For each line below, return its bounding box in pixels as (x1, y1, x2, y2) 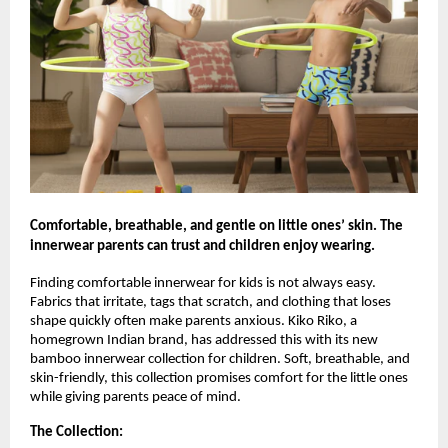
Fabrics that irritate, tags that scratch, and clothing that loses (30, 294, 391, 310)
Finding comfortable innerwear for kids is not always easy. (30, 275, 376, 291)
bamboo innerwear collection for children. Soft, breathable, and (30, 351, 410, 367)
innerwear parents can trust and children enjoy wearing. (30, 238, 375, 254)
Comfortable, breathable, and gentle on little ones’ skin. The (30, 218, 403, 234)
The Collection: (30, 424, 123, 440)
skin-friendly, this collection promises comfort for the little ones (30, 370, 408, 386)
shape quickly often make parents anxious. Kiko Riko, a (30, 313, 357, 329)
